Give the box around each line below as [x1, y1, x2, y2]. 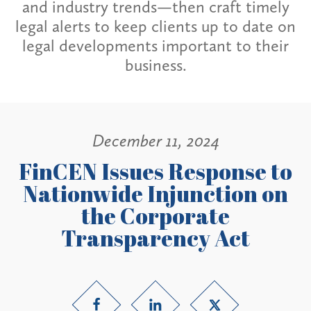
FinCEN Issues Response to [19, 155, 292, 186]
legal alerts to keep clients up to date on [15, 16, 296, 37]
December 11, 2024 [92, 130, 219, 152]
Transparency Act [61, 222, 250, 253]
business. [124, 55, 187, 76]
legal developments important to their [22, 35, 289, 56]
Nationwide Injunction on [23, 178, 288, 208]
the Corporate [81, 200, 230, 230]
